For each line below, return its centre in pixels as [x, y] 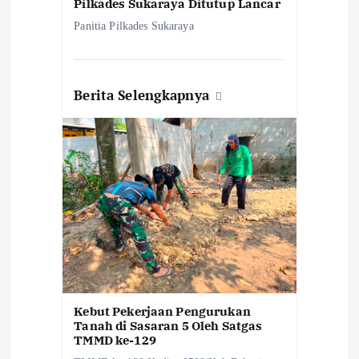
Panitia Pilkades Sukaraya [134, 26]
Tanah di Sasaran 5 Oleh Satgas [168, 326]
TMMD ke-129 [115, 341]
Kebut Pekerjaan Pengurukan [162, 312]
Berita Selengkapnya [144, 95]
